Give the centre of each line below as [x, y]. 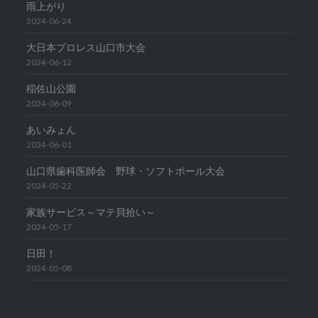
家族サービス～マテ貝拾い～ [91, 212]
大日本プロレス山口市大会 [86, 48]
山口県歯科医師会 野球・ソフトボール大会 [126, 171]
